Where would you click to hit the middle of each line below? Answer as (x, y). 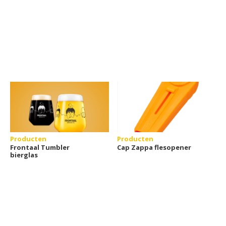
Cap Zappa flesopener (154, 148)
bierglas (24, 155)
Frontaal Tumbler (40, 148)
